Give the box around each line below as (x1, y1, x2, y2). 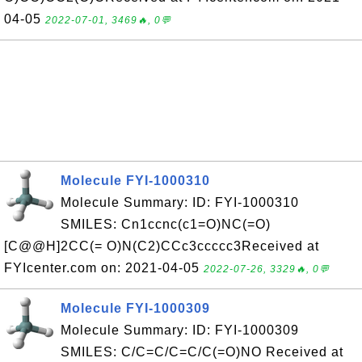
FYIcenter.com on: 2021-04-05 (4, 261, 204, 275)
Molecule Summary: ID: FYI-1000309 (61, 323, 299, 337)
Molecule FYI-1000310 (61, 174, 210, 187)
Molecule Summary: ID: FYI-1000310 (61, 196, 299, 209)
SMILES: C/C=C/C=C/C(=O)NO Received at (61, 345, 343, 359)
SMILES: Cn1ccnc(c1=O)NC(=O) (61, 217, 271, 231)
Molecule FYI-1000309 (61, 301, 210, 315)
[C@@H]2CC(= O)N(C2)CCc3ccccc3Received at (4, 239, 319, 253)
